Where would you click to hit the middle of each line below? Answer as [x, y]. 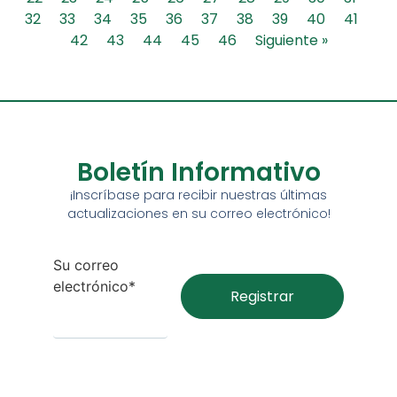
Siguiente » [291, 41]
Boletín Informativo [198, 173]
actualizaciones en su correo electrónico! [198, 214]
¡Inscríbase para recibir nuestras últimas [198, 195]
